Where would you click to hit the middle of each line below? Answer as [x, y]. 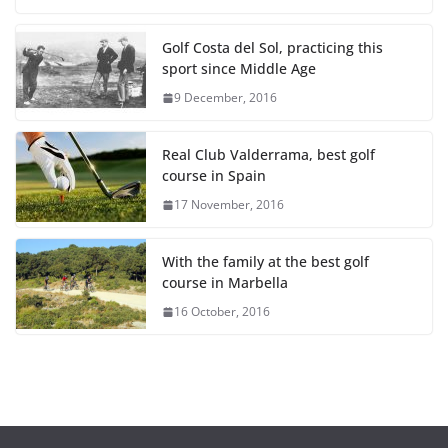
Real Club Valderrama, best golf [268, 155]
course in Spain [214, 176]
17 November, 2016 [229, 205]
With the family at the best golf [265, 262]
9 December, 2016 [225, 98]
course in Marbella [225, 283]
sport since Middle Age [239, 69]
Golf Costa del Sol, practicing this [272, 48]
